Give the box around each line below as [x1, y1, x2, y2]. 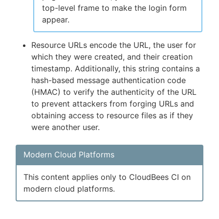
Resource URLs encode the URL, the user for [31, 40, 196, 50]
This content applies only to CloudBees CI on [23, 172, 191, 182]
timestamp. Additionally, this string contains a [31, 64, 200, 74]
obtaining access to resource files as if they [31, 110, 193, 121]
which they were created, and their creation [31, 52, 193, 62]
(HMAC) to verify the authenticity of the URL [31, 87, 197, 97]
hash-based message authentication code [31, 75, 186, 86]
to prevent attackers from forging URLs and [31, 99, 194, 109]
